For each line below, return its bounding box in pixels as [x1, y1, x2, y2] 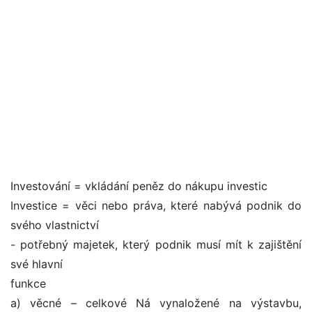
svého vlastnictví [10, 218, 99, 233]
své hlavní [10, 257, 63, 272]
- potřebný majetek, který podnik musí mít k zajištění [10, 237, 302, 252]
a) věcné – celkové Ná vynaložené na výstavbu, [10, 296, 302, 311]
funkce [10, 276, 46, 291]
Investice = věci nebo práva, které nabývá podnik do [10, 198, 302, 213]
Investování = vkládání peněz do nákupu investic [10, 179, 267, 194]
